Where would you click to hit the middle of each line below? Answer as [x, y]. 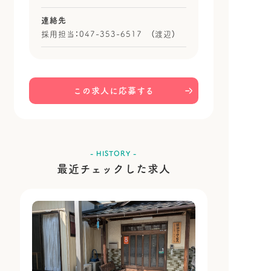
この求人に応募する [113, 91]
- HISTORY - [113, 154]
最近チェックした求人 [113, 169]
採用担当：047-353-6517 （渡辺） [108, 34]
